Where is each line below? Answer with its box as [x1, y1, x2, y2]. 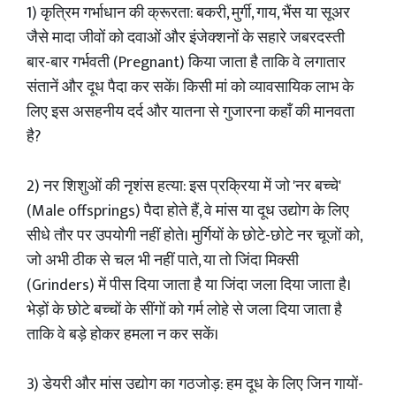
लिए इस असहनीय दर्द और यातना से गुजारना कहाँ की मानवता [27, 99, 354, 126]
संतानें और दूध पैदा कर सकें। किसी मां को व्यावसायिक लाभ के [27, 74, 354, 101]
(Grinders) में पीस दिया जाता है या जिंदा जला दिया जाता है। [27, 272, 351, 299]
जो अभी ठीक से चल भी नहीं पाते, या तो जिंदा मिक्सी [27, 247, 299, 274]
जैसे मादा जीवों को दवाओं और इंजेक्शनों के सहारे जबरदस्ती [27, 25, 345, 51]
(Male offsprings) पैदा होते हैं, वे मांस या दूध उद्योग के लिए [27, 198, 349, 225]
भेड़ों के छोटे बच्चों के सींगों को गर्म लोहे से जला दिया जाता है [27, 297, 342, 324]
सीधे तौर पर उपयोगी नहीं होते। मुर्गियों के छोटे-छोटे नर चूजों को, [27, 223, 362, 249]
